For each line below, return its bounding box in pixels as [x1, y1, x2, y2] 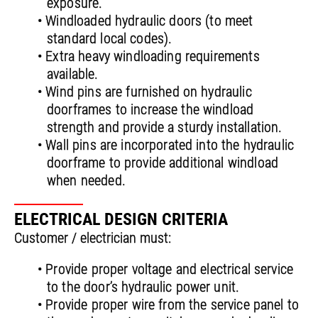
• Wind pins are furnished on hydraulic [38, 83, 252, 101]
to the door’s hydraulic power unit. [47, 278, 240, 296]
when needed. [47, 172, 126, 190]
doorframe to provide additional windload [47, 154, 278, 172]
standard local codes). [47, 30, 172, 48]
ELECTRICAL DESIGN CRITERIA [14, 209, 228, 230]
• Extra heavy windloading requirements [38, 48, 260, 65]
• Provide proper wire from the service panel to [38, 296, 300, 314]
